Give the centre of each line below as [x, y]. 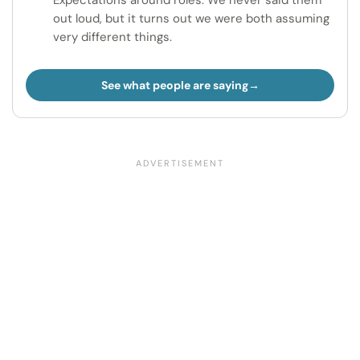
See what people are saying [174, 86]
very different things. [112, 37]
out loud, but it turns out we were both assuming [191, 19]
